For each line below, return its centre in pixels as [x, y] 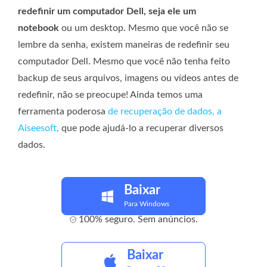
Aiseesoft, [38, 128]
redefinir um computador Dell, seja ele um [107, 12]
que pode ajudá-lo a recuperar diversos [141, 128]
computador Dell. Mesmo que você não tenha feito [124, 62]
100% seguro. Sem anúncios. [138, 220]
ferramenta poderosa [63, 112]
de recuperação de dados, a [165, 112]
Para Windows [146, 204]
